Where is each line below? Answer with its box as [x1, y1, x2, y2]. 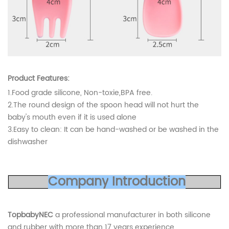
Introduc [108, 171, 163, 192]
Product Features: [8, 72, 70, 84]
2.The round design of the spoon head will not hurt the [8, 99, 199, 111]
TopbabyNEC [8, 209, 53, 221]
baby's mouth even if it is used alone [8, 111, 136, 123]
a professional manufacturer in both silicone [55, 209, 211, 221]
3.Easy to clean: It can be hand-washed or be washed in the [8, 123, 219, 135]
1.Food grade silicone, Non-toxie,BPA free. [8, 86, 152, 99]
